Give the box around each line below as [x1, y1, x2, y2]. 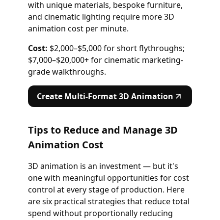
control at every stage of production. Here [27, 184, 185, 195]
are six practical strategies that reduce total [27, 195, 190, 207]
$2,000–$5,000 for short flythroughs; [47, 42, 185, 54]
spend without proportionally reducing [27, 207, 173, 219]
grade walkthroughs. [27, 66, 106, 77]
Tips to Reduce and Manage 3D [27, 123, 178, 137]
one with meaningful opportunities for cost [27, 172, 189, 183]
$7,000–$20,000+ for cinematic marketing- [27, 54, 183, 65]
